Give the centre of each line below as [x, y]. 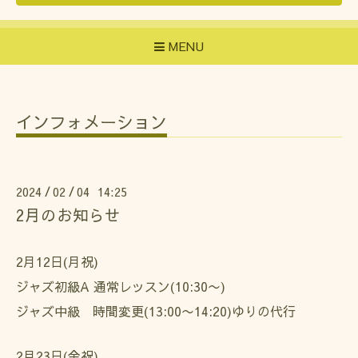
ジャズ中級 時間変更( [82, 310]
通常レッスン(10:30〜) [159, 286]
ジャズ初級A [55, 286]
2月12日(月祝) [57, 261]
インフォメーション [91, 121]
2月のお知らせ [68, 214]
